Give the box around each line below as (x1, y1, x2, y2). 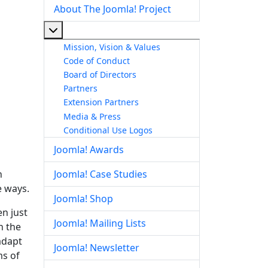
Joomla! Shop (54, 192, 113, 206)
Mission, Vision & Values (63, 41, 160, 53)
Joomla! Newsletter (54, 241, 139, 255)
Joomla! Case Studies (54, 167, 147, 181)
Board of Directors (63, 68, 136, 80)
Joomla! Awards (54, 143, 124, 157)
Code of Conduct (63, 54, 130, 66)
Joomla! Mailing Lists (54, 217, 146, 230)
